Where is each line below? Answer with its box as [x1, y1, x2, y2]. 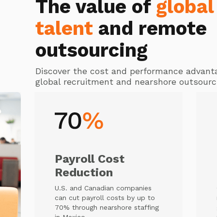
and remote [93, 17, 207, 40]
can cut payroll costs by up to [55, 194, 155, 201]
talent [35, 17, 93, 40]
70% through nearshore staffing [55, 203, 159, 211]
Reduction [55, 166, 113, 179]
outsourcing [35, 39, 148, 62]
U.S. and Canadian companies [55, 184, 152, 192]
